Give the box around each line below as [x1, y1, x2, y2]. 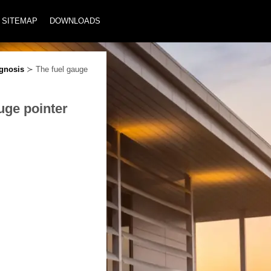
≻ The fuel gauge [24, 65, 88, 74]
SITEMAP [2, 16, 38, 25]
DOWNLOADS [50, 16, 100, 25]
